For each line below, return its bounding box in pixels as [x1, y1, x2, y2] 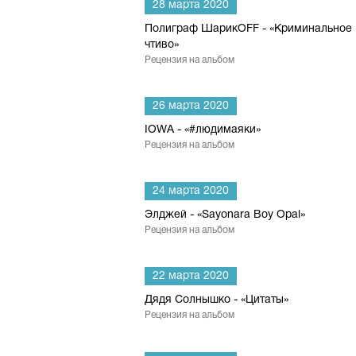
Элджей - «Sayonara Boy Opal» [145, 210, 305, 220]
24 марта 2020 [153, 186, 229, 196]
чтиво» [145, 40, 179, 50]
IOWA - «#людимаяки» [145, 125, 261, 135]
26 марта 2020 [153, 101, 229, 111]
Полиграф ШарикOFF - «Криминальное [145, 24, 352, 34]
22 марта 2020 [153, 271, 229, 281]
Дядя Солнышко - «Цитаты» [145, 295, 288, 305]
